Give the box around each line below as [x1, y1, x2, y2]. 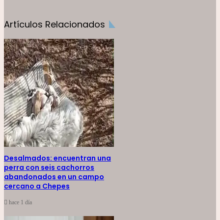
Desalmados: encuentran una [4, 153, 111, 164]
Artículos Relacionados [4, 18, 105, 31]
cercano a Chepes [4, 181, 70, 192]
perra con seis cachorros [4, 163, 94, 173]
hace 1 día [9, 199, 32, 206]
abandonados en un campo [4, 172, 104, 182]
